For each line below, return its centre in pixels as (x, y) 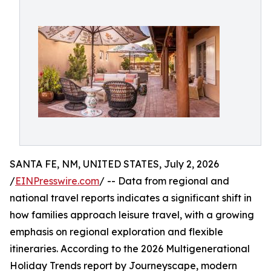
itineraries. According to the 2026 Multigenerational (130, 249)
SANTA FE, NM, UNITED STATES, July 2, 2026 (114, 164)
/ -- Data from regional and (164, 181)
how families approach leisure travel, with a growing (132, 215)
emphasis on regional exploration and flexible (116, 232)
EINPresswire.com (57, 181)
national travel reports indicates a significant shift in (131, 198)
